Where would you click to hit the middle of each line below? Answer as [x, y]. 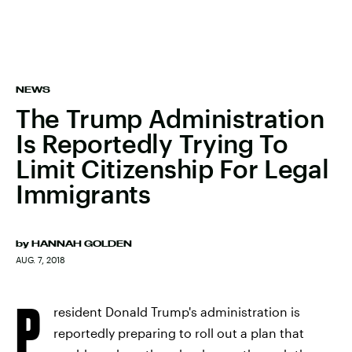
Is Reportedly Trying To [152, 143]
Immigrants [83, 194]
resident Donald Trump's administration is [177, 312]
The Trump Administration [170, 118]
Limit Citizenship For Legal [172, 169]
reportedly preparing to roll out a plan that [179, 333]
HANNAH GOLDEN [82, 244]
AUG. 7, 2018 [40, 260]
